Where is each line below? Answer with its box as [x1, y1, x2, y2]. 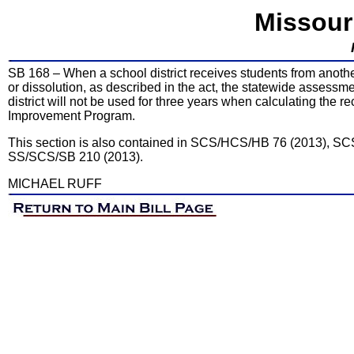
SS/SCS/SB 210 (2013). [8, 150, 143, 164]
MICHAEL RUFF [8, 177, 102, 190]
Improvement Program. [8, 109, 135, 122]
